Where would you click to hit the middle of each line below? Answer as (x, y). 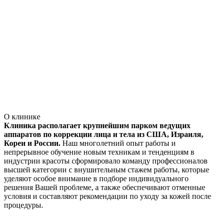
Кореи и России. (33, 143)
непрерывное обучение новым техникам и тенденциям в (99, 152)
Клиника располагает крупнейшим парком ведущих (97, 126)
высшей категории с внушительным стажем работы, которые (107, 170)
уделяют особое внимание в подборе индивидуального (96, 179)
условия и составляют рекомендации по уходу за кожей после (108, 196)
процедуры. (24, 205)
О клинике (22, 117)
